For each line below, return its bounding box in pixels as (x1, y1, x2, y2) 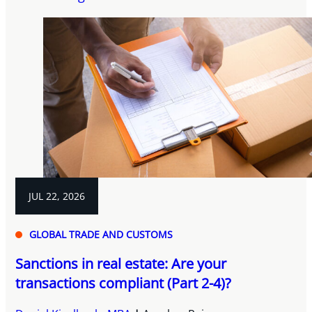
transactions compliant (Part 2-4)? (15, 274, 232, 293)
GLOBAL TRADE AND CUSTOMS (29, 228, 173, 242)
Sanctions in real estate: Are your (15, 254, 227, 274)
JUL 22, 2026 (29, 189, 86, 203)
